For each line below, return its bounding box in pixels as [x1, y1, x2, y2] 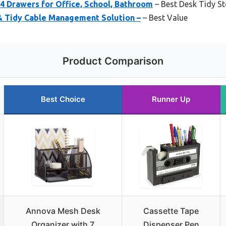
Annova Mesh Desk [25, 205, 100, 216]
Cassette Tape [143, 205, 199, 216]
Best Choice [40, 94, 85, 104]
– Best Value [141, 13, 188, 22]
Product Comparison [63, 54, 163, 67]
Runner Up [152, 94, 190, 104]
